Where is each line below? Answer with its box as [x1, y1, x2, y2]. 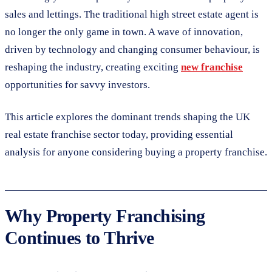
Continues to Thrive [5, 227, 154, 248]
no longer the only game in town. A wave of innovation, [5, 25, 243, 38]
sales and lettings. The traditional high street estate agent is [5, 8, 259, 20]
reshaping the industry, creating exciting [5, 61, 181, 73]
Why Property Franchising [5, 205, 205, 226]
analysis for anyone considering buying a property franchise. [5, 146, 267, 158]
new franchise [181, 61, 243, 73]
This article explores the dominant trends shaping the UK [5, 110, 250, 123]
